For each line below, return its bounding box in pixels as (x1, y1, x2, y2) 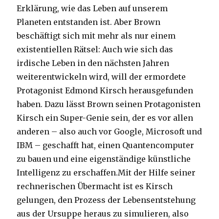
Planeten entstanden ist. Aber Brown (17, 17, 161, 27)
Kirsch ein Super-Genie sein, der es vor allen (17, 113, 194, 123)
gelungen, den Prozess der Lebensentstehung (17, 195, 196, 205)
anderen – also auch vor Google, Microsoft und (17, 127, 202, 137)
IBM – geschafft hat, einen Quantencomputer (17, 140, 195, 151)
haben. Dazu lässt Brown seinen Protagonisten (17, 99, 201, 109)
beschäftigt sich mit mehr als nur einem (17, 31, 176, 41)
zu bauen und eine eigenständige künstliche (17, 154, 191, 164)
